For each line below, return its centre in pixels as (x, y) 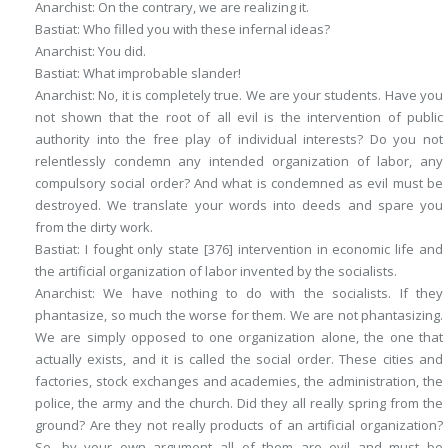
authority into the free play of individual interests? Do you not (239, 139)
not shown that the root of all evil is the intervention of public (239, 117)
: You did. (119, 51)
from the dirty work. (94, 227)
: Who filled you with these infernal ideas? (203, 29)
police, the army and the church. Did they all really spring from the (239, 403)
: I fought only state (140, 249)
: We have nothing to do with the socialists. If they (267, 293)
